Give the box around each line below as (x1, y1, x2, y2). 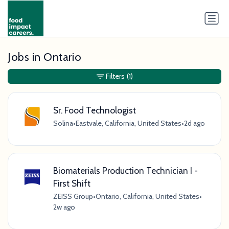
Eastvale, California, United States (75, 118, 181, 128)
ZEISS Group (53, 192, 93, 201)
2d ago (184, 118, 205, 128)
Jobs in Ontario (8, 50, 82, 64)
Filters (105, 72, 125, 81)
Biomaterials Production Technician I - (53, 165, 198, 176)
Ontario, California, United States (95, 192, 199, 201)
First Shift (53, 178, 90, 189)
